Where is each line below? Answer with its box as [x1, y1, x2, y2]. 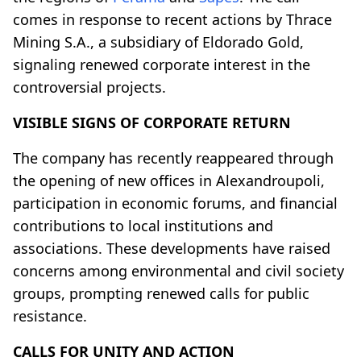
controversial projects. [13, 77, 166, 97]
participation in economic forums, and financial [13, 193, 338, 213]
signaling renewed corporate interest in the [13, 54, 310, 74]
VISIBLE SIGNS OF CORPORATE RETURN [13, 112, 291, 132]
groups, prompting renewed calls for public [13, 283, 309, 303]
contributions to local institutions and [13, 215, 273, 235]
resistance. [13, 305, 87, 326]
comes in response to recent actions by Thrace [13, 9, 332, 29]
